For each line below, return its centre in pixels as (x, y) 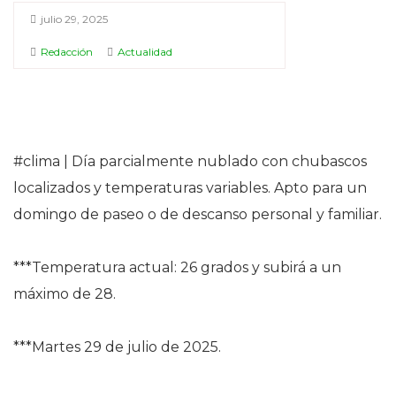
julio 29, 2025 (74, 19)
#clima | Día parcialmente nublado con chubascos (190, 161)
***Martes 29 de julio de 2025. (117, 347)
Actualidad (145, 52)
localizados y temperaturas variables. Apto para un (190, 188)
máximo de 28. (65, 294)
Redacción (67, 52)
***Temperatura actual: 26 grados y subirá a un (177, 267)
